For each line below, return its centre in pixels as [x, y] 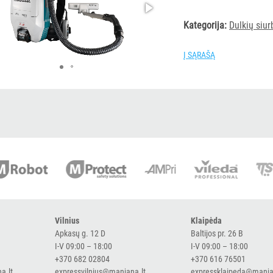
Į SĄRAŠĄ [200, 55]
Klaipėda [207, 221]
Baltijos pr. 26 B [217, 233]
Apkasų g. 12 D [80, 233]
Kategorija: [205, 25]
